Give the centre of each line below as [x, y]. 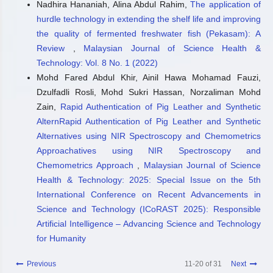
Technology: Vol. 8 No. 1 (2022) [97, 63]
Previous [41, 264]
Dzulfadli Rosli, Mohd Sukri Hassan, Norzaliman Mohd [149, 92]
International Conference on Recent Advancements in [149, 195]
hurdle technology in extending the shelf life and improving [149, 19]
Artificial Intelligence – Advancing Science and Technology [149, 224]
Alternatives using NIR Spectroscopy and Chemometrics [149, 136]
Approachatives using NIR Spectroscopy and [149, 151]
